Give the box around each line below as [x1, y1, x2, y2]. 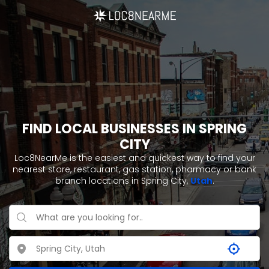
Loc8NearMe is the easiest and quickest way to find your [14, 152, 255, 164]
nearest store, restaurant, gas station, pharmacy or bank [13, 163, 256, 175]
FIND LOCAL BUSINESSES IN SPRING [22, 119, 247, 138]
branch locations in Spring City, [55, 175, 190, 187]
